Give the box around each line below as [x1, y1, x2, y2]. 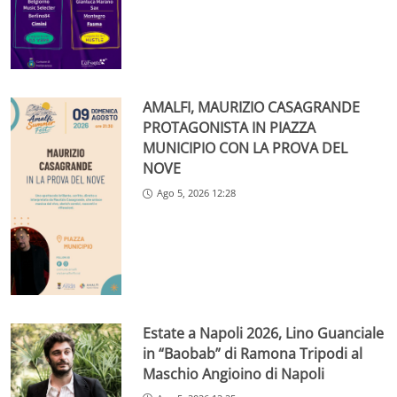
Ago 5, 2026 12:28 [157, 186, 237, 200]
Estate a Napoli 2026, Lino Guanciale [143, 323, 385, 343]
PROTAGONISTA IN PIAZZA [143, 118, 316, 138]
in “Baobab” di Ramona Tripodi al [143, 343, 363, 363]
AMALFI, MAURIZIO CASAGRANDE [143, 97, 361, 118]
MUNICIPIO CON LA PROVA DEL [143, 138, 348, 159]
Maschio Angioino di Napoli [143, 363, 325, 384]
